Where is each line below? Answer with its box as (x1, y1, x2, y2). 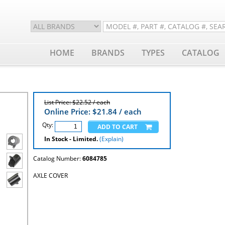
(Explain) (99, 135, 124, 143)
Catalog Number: (33, 154, 82, 163)
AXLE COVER (33, 171, 68, 180)
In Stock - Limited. (44, 135, 98, 143)
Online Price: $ (44, 106, 97, 117)
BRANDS (91, 47, 125, 58)
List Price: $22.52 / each (44, 98, 110, 106)
